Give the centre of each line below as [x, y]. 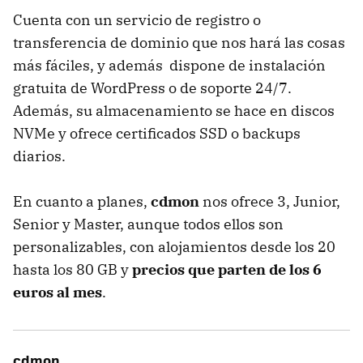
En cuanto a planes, [82, 201]
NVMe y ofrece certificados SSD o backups [157, 133]
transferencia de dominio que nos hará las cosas [179, 42]
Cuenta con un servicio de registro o [137, 19]
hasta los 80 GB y [73, 269]
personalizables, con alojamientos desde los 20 [174, 246]
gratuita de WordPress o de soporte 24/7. [152, 88]
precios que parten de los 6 [227, 269]
